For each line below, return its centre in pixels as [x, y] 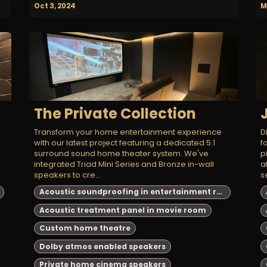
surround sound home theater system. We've [121, 154]
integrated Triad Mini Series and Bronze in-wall [124, 164]
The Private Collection [115, 114]
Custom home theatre [85, 228]
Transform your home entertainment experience [128, 132]
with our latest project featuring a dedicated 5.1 [125, 143]
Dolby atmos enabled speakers [102, 246]
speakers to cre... [67, 175]
